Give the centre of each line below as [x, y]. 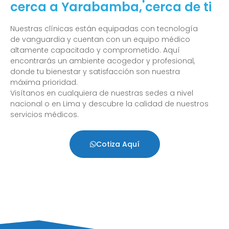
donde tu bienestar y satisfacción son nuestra [95, 72]
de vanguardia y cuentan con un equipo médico [100, 40]
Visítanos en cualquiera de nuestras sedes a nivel [102, 93]
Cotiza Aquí [118, 144]
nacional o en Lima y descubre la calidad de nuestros [109, 104]
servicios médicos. [44, 115]
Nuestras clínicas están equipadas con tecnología [104, 29]
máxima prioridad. [44, 83]
